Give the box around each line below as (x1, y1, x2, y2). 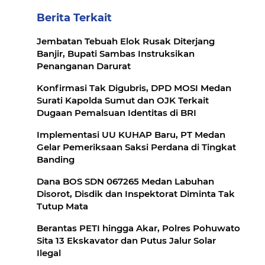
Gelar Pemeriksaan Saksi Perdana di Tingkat (37, 141, 236, 153)
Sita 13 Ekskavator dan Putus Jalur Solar (37, 235, 216, 246)
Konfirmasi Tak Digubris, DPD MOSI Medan (37, 82, 231, 93)
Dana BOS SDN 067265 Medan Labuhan (37, 176, 214, 187)
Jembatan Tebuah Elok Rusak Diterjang (37, 35, 215, 47)
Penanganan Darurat (37, 60, 131, 72)
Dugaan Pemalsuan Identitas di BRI (37, 107, 196, 118)
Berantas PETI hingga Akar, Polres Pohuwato (37, 222, 240, 234)
